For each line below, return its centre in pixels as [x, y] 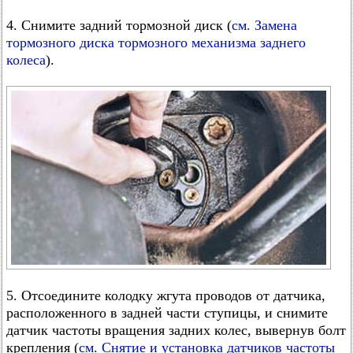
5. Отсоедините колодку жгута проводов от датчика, [166, 295]
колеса [26, 60]
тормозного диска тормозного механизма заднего [156, 43]
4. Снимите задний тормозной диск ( [119, 25]
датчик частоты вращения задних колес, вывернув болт [176, 330]
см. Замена [264, 25]
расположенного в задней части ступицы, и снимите [167, 313]
